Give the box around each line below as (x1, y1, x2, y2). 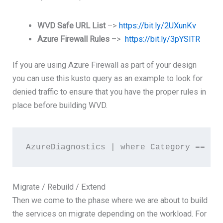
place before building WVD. (12, 100, 108, 110)
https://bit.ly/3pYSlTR (124, 34, 200, 44)
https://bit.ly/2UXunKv (118, 21, 196, 30)
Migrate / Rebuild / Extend (12, 182, 106, 192)
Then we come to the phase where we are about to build (12, 195, 208, 205)
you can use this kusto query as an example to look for (12, 73, 203, 83)
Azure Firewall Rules (37, 34, 110, 44)
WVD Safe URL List (37, 21, 106, 30)
